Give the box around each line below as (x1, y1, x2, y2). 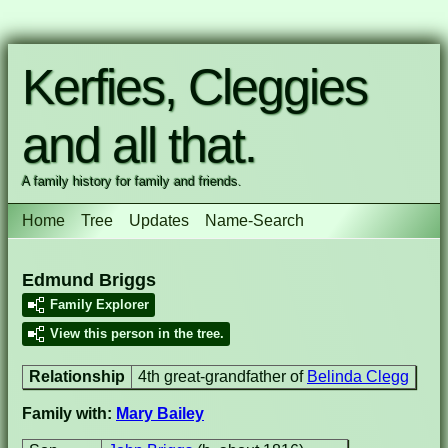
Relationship (29, 368, 125, 385)
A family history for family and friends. (22, 174, 242, 189)
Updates (129, 212, 189, 229)
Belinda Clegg (307, 368, 409, 385)
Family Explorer (50, 297, 149, 312)
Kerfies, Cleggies (22, 59, 367, 115)
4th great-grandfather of (138, 368, 307, 385)
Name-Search (205, 212, 304, 229)
